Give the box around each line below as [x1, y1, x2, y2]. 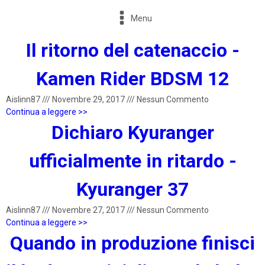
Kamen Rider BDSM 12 [36, 67, 229, 90]
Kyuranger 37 [76, 178, 189, 201]
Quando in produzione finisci [10, 232, 255, 254]
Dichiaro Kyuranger [51, 121, 214, 144]
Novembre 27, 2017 [52, 205, 125, 215]
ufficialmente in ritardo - [28, 150, 237, 172]
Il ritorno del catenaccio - [25, 39, 240, 62]
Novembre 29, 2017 [52, 95, 125, 104]
